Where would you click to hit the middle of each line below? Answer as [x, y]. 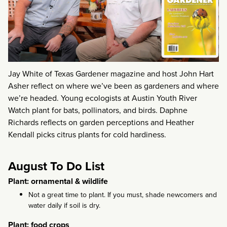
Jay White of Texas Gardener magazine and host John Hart [111, 74]
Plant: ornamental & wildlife [58, 181]
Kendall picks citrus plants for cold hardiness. [87, 135]
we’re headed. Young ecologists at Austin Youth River [103, 98]
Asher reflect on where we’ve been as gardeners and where [113, 86]
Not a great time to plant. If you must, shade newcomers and [123, 195]
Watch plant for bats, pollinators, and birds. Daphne [98, 110]
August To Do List [56, 166]
